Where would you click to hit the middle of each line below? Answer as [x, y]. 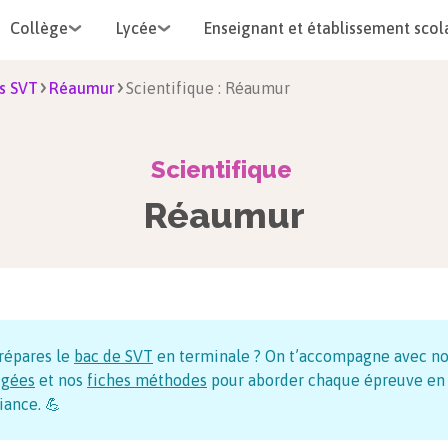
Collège [39, 28]
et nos [63, 380]
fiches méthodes [147, 380]
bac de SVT [113, 356]
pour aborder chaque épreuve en [326, 380]
